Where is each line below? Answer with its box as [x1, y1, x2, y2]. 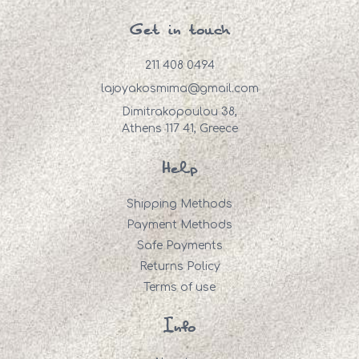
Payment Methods [127, 219, 232, 232]
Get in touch [129, 23, 230, 38]
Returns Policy [139, 260, 220, 273]
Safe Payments [136, 240, 223, 252]
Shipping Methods [127, 198, 232, 211]
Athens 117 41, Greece [121, 123, 238, 135]
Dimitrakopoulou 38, [121, 106, 237, 119]
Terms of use [143, 281, 216, 294]
